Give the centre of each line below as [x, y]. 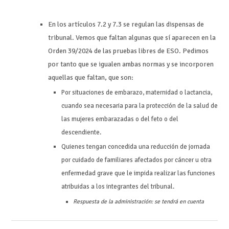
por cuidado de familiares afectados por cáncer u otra [136, 160]
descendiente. [82, 132]
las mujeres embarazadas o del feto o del [120, 119]
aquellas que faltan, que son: [91, 78]
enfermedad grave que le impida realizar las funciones [138, 174]
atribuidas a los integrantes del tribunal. [118, 187]
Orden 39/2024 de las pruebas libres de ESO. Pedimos [129, 51]
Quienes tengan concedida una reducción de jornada [135, 147]
